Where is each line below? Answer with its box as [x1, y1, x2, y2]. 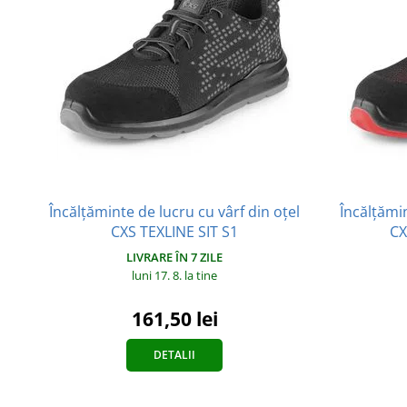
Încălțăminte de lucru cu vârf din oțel [49, 202, 300, 223]
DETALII [154, 347, 195, 363]
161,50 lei [131, 306, 218, 333]
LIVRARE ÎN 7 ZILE [126, 249, 223, 266]
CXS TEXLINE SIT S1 [111, 222, 238, 243]
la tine [184, 267, 217, 284]
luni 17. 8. [132, 267, 184, 284]
